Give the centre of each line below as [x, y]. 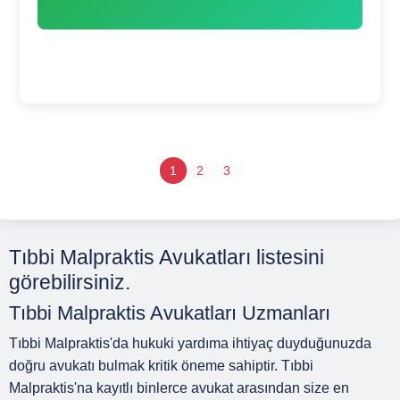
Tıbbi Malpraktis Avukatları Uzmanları [170, 312]
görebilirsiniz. [70, 282]
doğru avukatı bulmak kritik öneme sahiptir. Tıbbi [161, 365]
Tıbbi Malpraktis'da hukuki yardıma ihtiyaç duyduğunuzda [190, 343]
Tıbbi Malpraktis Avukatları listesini [167, 257]
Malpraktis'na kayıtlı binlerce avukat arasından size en [179, 387]
